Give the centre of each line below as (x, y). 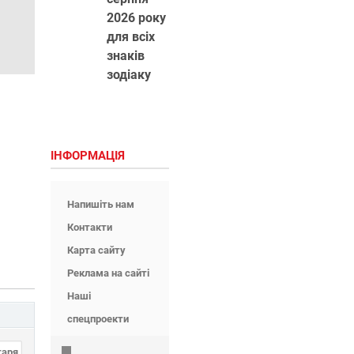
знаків (125, 56)
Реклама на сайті (108, 273)
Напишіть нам (100, 204)
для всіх (130, 37)
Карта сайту (96, 250)
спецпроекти (98, 319)
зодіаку (128, 75)
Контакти (89, 227)
